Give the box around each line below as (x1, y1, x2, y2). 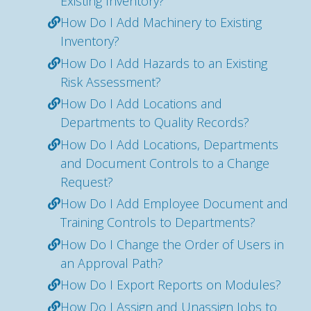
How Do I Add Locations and (60, 95, 222, 112)
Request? (60, 173, 113, 190)
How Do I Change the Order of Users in (60, 235, 284, 253)
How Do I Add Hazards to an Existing (60, 54, 267, 72)
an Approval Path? (60, 254, 163, 271)
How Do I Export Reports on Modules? (60, 276, 281, 293)
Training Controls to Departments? (60, 214, 255, 230)
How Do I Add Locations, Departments (60, 135, 278, 153)
